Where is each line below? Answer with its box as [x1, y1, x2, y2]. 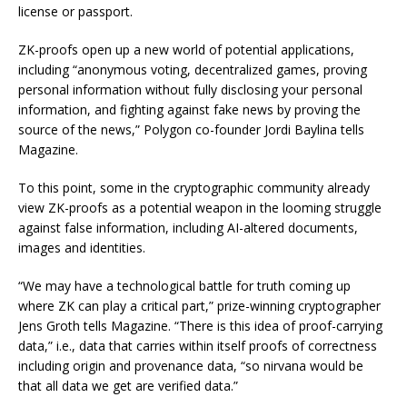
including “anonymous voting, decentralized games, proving [18, 61, 367, 78]
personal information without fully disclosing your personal [18, 81, 362, 98]
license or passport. [18, 3, 133, 20]
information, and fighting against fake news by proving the [18, 101, 361, 118]
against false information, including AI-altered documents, [18, 219, 358, 236]
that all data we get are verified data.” [18, 377, 238, 394]
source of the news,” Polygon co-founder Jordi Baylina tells [18, 121, 364, 138]
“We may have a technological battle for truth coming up [18, 277, 351, 294]
